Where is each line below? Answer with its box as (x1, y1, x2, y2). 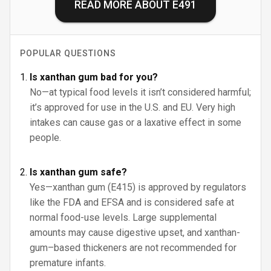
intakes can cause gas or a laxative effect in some (30, 117, 241, 128)
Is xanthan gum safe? (30, 166, 127, 178)
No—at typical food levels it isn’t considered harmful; (30, 87, 251, 98)
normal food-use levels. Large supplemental (30, 212, 217, 223)
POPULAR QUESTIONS (20, 48, 116, 58)
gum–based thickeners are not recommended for (30, 242, 237, 253)
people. (30, 132, 61, 143)
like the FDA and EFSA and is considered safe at (30, 197, 234, 208)
